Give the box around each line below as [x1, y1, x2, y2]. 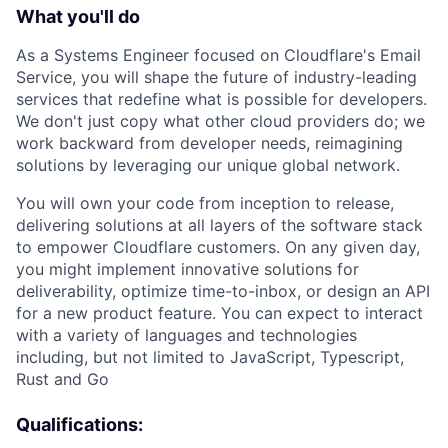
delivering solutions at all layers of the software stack [16, 215, 423, 235]
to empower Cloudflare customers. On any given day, [16, 237, 420, 257]
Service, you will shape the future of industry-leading [16, 67, 417, 87]
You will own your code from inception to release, [16, 193, 394, 213]
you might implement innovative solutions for [16, 259, 359, 279]
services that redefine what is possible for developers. [16, 89, 427, 109]
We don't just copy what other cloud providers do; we [16, 111, 425, 131]
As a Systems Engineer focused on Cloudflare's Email [16, 45, 421, 65]
